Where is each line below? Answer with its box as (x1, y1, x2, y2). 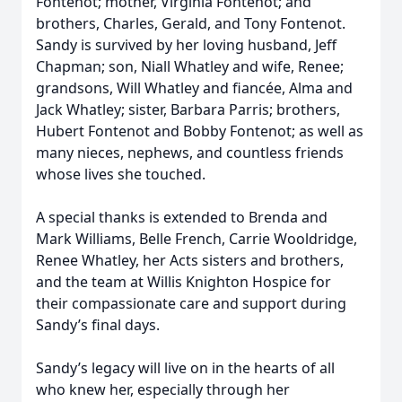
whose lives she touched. (36, 164, 205, 184)
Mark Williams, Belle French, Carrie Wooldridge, (36, 229, 357, 249)
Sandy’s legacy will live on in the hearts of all (36, 358, 335, 378)
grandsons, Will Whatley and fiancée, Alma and (36, 78, 353, 98)
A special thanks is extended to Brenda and (36, 207, 328, 227)
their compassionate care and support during (36, 293, 346, 313)
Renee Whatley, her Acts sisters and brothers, (36, 250, 344, 270)
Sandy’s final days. (36, 315, 160, 335)
